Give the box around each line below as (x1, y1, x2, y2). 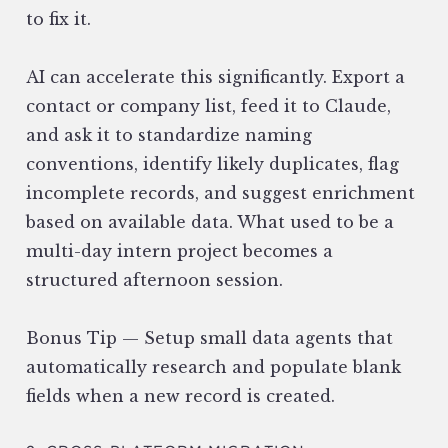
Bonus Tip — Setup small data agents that (26, 328, 393, 349)
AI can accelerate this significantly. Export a (26, 67, 405, 88)
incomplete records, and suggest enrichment (26, 183, 415, 204)
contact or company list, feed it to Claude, (26, 96, 391, 117)
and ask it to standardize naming (26, 125, 312, 146)
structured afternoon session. (26, 270, 283, 291)
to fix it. (26, 9, 91, 30)
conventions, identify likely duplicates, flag (26, 154, 399, 175)
